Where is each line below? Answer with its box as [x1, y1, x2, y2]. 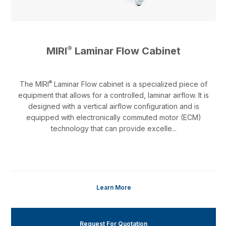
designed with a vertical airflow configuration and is [28, 102, 199, 111]
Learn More [96, 184, 131, 192]
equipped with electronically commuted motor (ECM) [26, 113, 201, 122]
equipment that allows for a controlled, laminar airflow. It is [18, 91, 209, 100]
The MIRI [20, 80, 49, 89]
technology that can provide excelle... [50, 124, 177, 133]
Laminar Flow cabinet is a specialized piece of [52, 80, 207, 89]
